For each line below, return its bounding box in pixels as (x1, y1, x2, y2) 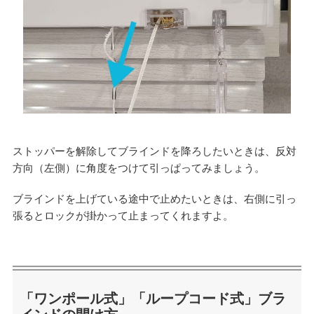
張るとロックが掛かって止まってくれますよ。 (12, 209, 233, 221)
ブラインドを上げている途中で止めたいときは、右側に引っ (12, 192, 296, 205)
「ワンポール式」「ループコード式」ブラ (19, 291, 286, 307)
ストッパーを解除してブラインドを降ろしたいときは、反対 (12, 144, 296, 157)
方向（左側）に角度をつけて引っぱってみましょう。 (12, 161, 265, 174)
